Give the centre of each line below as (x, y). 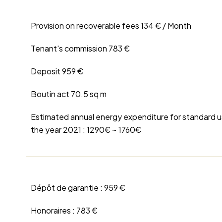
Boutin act (51, 94)
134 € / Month (166, 26)
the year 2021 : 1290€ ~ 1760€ (86, 130)
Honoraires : (54, 211)
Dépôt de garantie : (67, 188)
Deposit (46, 71)
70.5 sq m (89, 94)
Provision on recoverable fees (86, 26)
